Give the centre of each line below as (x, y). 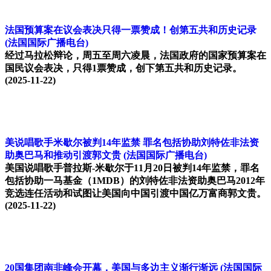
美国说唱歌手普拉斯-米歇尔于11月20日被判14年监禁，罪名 (132, 168)
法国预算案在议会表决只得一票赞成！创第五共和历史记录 (131, 30)
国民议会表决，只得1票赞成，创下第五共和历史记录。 (123, 68)
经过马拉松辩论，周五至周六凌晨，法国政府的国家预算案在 (135, 56)
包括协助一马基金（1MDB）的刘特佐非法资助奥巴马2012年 (135, 181)
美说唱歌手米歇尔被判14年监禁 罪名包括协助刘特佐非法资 (132, 143)
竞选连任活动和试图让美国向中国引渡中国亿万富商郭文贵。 (135, 194)
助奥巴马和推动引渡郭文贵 (63, 155)
